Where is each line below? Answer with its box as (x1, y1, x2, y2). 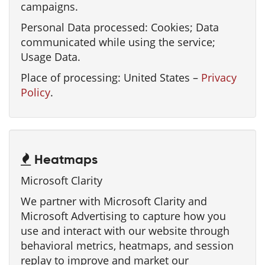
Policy (21, 85, 50, 99)
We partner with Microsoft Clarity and (21, 194, 207, 208)
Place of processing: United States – (21, 70, 201, 85)
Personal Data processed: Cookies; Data (21, 20, 219, 34)
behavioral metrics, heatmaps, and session (21, 238, 234, 253)
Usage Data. (21, 50, 80, 64)
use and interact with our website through (21, 224, 230, 238)
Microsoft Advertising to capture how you (21, 209, 226, 223)
